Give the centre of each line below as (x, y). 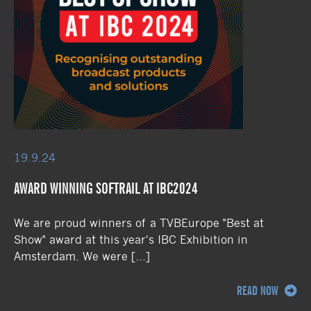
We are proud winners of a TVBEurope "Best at (139, 223)
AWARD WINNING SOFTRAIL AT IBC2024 (106, 188)
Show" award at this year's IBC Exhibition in (131, 239)
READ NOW (259, 291)
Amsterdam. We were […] (82, 256)
